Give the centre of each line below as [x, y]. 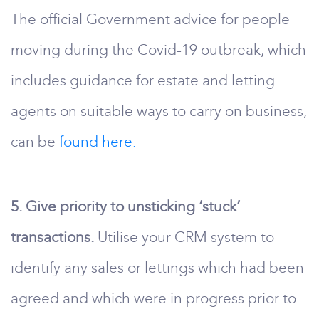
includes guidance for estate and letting [143, 80]
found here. [98, 142]
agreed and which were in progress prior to [153, 298]
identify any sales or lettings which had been [157, 268]
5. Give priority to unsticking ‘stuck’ [125, 206]
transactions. [52, 237]
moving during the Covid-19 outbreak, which [158, 50]
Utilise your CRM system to [184, 237]
